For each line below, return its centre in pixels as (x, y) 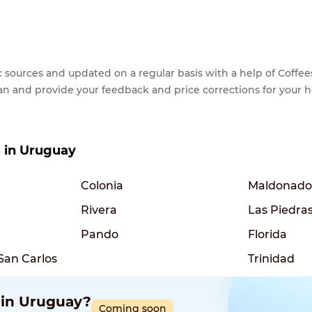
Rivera (99, 210)
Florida (267, 234)
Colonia (102, 185)
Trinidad (271, 258)
